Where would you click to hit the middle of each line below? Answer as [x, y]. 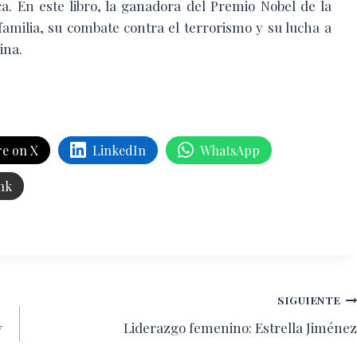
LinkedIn [119, 150]
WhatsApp [230, 150]
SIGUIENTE [309, 300]
